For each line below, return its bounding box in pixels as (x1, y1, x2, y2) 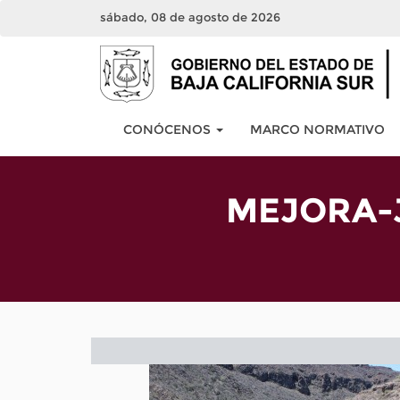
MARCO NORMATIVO (249, 121, 385, 137)
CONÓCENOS (122, 121, 214, 137)
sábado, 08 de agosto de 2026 (100, 10, 280, 24)
